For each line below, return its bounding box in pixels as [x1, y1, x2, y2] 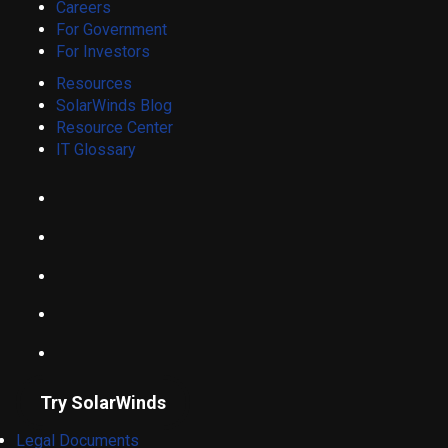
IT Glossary [56, 140, 136, 159]
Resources [56, 74, 132, 93]
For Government [56, 20, 167, 39]
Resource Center [56, 118, 173, 137]
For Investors [56, 42, 150, 61]
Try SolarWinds [40, 392, 166, 413]
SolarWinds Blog [56, 96, 172, 115]
